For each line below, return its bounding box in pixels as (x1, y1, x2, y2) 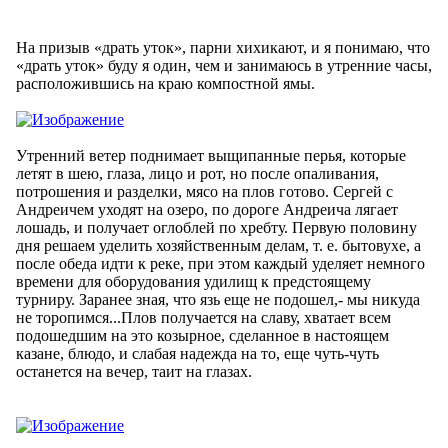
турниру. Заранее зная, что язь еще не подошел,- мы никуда (16, 290, 420, 308)
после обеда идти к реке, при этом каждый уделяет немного (16, 254, 425, 272)
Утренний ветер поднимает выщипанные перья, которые (16, 146, 406, 164)
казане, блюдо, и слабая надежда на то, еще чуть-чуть (16, 344, 379, 362)
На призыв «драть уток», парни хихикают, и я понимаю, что (16, 38, 430, 56)
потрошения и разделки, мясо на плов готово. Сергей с (16, 182, 393, 200)
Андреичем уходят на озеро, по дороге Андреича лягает (16, 200, 398, 218)
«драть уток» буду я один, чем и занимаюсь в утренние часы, (16, 56, 432, 74)
